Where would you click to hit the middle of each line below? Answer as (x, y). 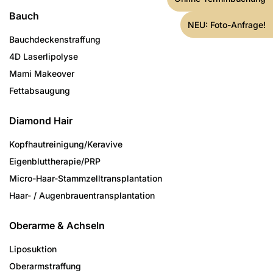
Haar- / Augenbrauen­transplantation (82, 196)
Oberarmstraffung (45, 266)
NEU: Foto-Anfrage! (227, 24)
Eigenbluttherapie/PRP (55, 161)
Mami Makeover (42, 74)
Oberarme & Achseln (57, 226)
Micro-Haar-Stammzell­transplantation (86, 179)
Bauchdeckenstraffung (55, 40)
